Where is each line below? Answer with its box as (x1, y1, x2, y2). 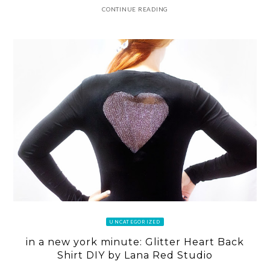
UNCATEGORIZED (109, 219, 161, 225)
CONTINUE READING (102, 5, 168, 13)
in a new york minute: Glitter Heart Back (26, 236, 244, 248)
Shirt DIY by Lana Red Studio (57, 249, 213, 261)
